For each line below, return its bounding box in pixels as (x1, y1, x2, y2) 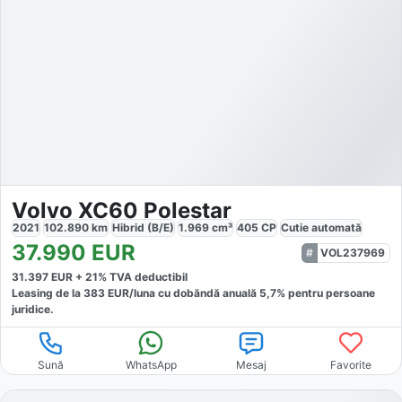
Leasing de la (12, 285, 83, 300)
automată (311, 220, 362, 234)
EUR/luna (105, 285, 155, 300)
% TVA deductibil (98, 269, 188, 284)
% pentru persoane (276, 285, 375, 300)
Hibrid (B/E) (112, 220, 174, 234)
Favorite (330, 357, 372, 371)
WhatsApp (125, 357, 177, 371)
